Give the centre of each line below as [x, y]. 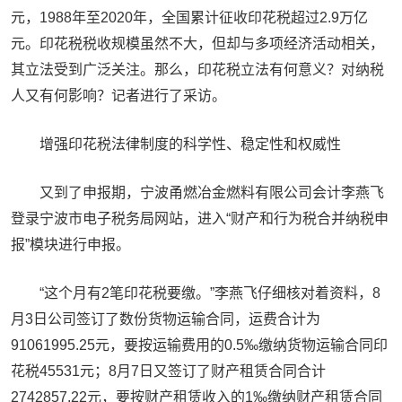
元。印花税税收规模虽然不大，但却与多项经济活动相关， [197, 44]
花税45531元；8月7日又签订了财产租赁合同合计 [168, 371]
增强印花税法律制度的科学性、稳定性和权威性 [190, 144]
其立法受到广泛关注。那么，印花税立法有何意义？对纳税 [197, 70]
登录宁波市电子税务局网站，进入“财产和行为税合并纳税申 [200, 218]
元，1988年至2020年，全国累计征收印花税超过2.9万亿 [189, 17]
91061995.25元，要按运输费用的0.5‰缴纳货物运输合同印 [199, 345]
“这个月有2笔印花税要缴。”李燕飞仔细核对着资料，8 [210, 293]
